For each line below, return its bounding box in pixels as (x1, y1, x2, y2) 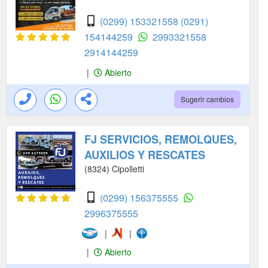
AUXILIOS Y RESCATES (84, 147, 205, 163)
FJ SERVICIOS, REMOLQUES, (84, 132, 237, 147)
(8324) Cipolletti (84, 163, 144, 175)
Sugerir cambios (181, 94, 234, 104)
